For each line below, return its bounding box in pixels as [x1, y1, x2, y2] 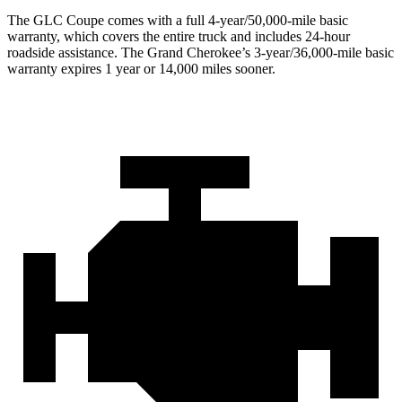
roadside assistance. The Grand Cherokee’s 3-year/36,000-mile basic [7, 44, 394, 60]
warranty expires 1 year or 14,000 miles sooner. [7, 60, 275, 76]
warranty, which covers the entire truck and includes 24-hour [7, 28, 350, 44]
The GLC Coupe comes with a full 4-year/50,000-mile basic [7, 12, 348, 28]
